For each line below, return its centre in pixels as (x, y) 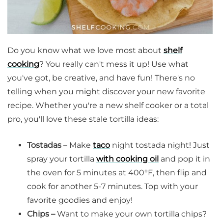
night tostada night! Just (160, 145)
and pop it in (184, 159)
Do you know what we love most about (85, 51)
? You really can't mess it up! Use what (114, 64)
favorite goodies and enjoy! (80, 200)
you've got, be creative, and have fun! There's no (101, 78)
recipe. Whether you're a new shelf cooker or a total (108, 106)
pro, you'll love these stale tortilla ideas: (83, 119)
